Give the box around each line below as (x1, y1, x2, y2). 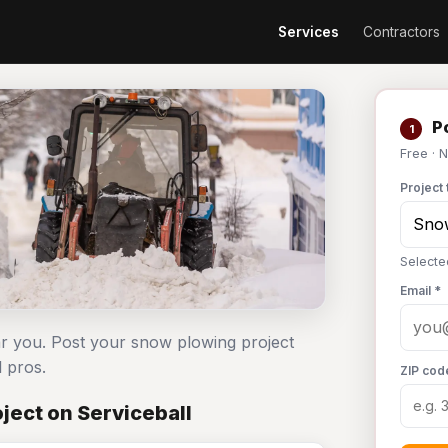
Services (278, 23, 339, 40)
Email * (400, 283, 441, 298)
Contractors (363, 23, 440, 40)
